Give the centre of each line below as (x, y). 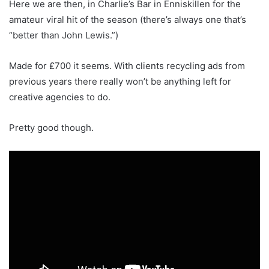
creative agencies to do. (60, 97)
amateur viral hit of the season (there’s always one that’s (128, 20)
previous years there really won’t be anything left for (120, 82)
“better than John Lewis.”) (64, 35)
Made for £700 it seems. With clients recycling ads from (127, 66)
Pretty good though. (51, 128)
